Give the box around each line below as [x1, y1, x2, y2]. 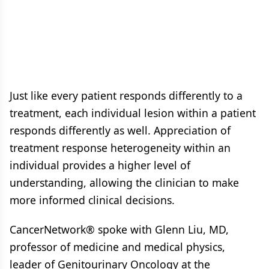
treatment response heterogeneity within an [10, 140, 231, 155]
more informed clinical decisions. [10, 192, 175, 207]
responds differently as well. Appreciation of [10, 122, 231, 138]
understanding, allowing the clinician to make [10, 175, 239, 190]
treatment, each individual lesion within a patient [10, 105, 256, 120]
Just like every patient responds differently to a [10, 88, 243, 103]
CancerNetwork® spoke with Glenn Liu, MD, [10, 222, 229, 237]
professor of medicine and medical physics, [10, 239, 225, 254]
